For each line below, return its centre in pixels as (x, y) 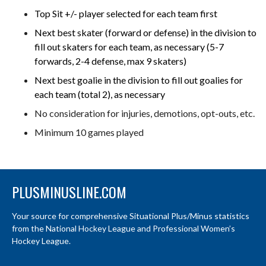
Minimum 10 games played (89, 132)
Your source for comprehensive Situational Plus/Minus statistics (131, 216)
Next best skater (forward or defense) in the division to (145, 33)
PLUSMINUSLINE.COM (69, 192)
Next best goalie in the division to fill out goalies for (139, 80)
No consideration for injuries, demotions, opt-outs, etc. (145, 113)
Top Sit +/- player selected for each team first (126, 14)
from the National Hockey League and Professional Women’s (123, 229)
